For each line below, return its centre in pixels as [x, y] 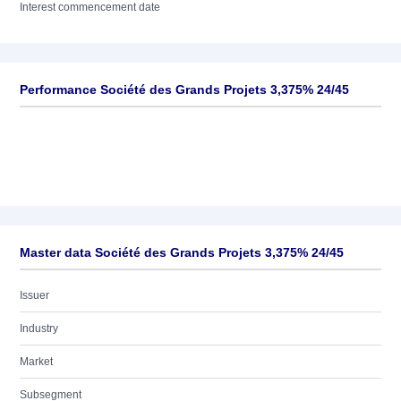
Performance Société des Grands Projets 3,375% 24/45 [184, 90]
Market [36, 362]
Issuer [34, 295]
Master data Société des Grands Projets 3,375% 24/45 [182, 252]
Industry [39, 328]
